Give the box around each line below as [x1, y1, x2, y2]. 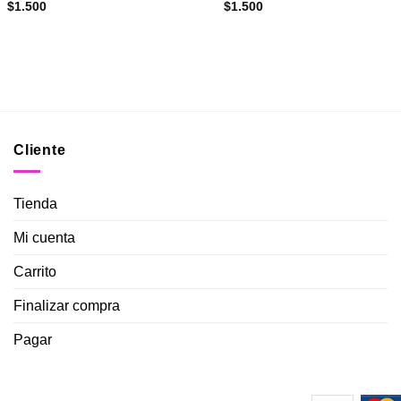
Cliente [13, 141, 66, 158]
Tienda [13, 196, 57, 212]
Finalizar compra [13, 298, 120, 314]
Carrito [13, 264, 56, 280]
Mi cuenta [13, 230, 75, 246]
